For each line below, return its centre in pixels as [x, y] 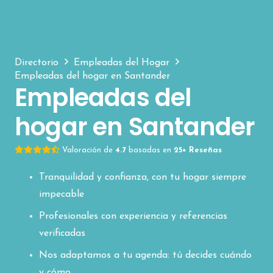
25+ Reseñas [198, 150]
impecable [62, 194]
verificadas [62, 233]
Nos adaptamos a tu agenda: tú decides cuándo [145, 255]
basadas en [150, 150]
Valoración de [89, 150]
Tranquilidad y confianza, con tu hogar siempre [143, 177]
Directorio [37, 62]
